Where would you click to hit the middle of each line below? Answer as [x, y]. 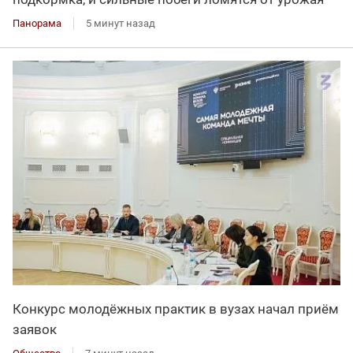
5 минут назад [121, 23]
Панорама [37, 23]
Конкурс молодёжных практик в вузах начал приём [176, 309]
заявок [35, 330]
